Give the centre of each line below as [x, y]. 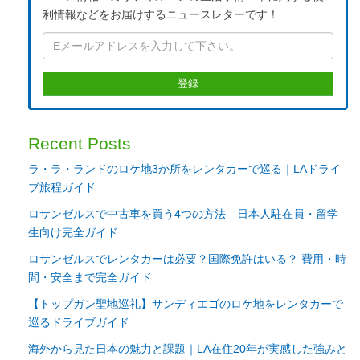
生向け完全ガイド [73, 232]
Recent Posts [80, 143]
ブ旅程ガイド [62, 187]
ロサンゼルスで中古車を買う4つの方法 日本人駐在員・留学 [183, 213]
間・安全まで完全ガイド [90, 277]
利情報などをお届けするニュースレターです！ [161, 14]
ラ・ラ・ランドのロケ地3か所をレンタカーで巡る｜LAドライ [184, 168]
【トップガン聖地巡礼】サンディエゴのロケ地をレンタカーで [186, 303]
